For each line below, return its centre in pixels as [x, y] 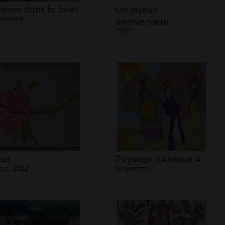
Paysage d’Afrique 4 [158, 159]
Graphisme [133, 168]
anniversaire [142, 21]
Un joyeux [137, 9]
